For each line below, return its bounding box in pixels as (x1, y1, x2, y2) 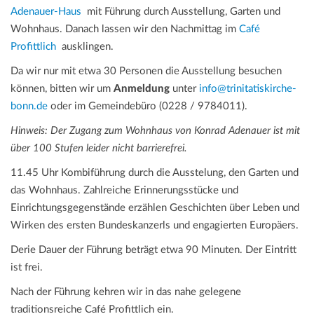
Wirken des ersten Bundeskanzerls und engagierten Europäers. (11, 220, 299, 231)
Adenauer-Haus (11, 6, 81, 18)
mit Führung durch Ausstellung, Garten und (81, 6, 280, 18)
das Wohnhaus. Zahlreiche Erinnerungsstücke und (11, 185, 238, 196)
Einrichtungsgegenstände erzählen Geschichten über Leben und (11, 203, 299, 214)
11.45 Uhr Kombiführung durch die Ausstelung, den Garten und (11, 168, 299, 179)
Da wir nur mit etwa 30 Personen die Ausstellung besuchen (11, 66, 282, 77)
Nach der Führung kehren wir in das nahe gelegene (11, 287, 241, 298)
